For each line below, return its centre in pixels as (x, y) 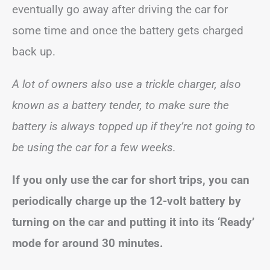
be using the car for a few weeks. (94, 147)
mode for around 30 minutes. (88, 243)
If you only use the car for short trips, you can (131, 180)
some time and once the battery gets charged (128, 30)
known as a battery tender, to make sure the (121, 105)
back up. (34, 51)
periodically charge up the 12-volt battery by (127, 201)
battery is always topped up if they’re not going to (134, 126)
